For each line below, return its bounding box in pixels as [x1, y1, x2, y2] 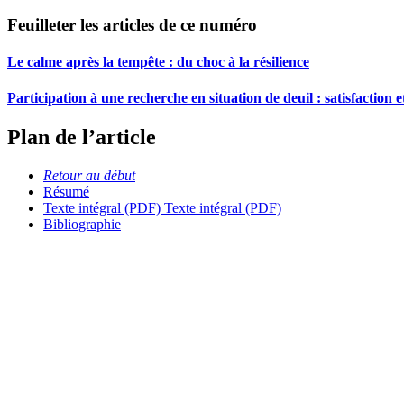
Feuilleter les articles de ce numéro [7, 15, 257, 35]
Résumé [43, 183, 89, 199]
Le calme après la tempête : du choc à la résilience [7, 54, 309, 70]
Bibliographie [43, 216, 121, 232]
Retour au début [43, 167, 135, 183]
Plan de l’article [7, 125, 156, 150]
